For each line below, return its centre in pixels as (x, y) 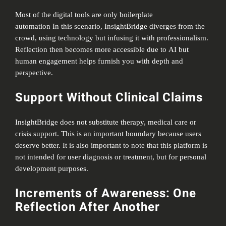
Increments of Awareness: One (106, 193)
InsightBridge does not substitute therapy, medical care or (106, 122)
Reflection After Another (88, 207)
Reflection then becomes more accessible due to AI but (102, 49)
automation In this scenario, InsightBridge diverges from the (110, 26)
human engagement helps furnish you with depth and (99, 61)
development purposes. (52, 168)
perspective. (34, 72)
